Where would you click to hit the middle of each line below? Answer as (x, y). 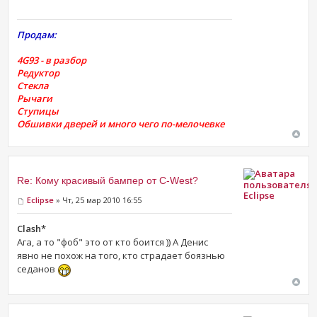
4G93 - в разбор (52, 60)
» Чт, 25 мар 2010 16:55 (98, 200)
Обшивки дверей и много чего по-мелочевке (121, 124)
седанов (38, 269)
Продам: (37, 35)
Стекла (33, 86)
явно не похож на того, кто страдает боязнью (121, 256)
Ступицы (38, 111)
